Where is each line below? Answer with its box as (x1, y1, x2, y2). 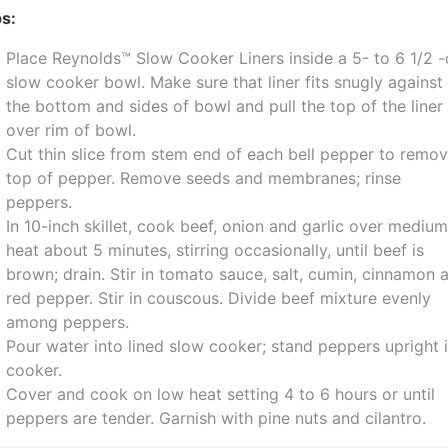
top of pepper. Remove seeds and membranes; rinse (6, 168, 402, 188)
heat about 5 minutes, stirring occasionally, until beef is (6, 240, 425, 260)
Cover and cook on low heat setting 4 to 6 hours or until (6, 384, 436, 404)
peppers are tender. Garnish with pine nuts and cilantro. (6, 408, 427, 428)
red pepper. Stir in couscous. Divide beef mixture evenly (6, 288, 432, 308)
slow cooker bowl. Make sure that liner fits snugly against (6, 72, 444, 92)
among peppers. (6, 312, 130, 332)
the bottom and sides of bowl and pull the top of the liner (6, 96, 444, 116)
